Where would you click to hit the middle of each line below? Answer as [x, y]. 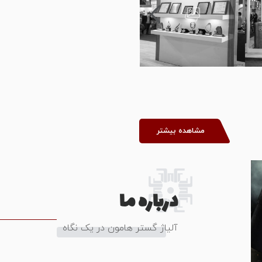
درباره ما [149, 202]
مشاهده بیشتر [181, 131]
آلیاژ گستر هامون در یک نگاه [120, 228]
